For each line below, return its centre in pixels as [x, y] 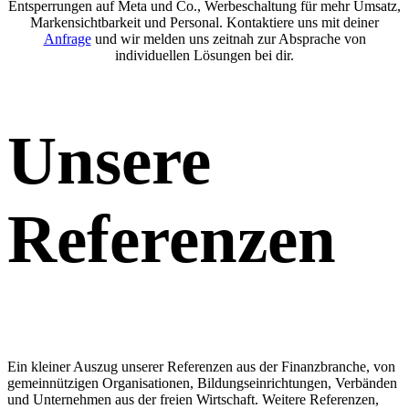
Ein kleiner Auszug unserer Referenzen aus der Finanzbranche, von [201, 366]
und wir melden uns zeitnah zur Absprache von [228, 39]
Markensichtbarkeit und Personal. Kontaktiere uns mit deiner [204, 23]
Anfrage [67, 39]
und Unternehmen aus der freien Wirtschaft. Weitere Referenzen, [193, 399]
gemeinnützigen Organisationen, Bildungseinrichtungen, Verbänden [202, 383]
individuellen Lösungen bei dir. [204, 56]
